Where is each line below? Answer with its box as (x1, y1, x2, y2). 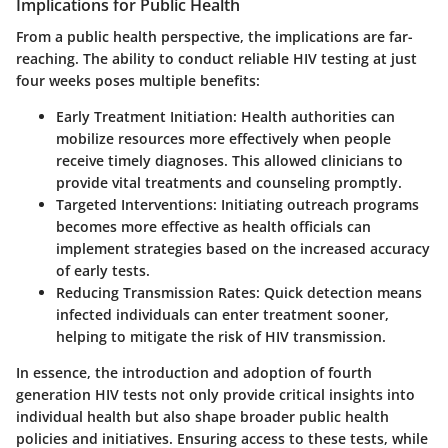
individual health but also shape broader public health (16, 406, 389, 426)
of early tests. (56, 260, 150, 280)
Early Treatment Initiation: (56, 106, 237, 126)
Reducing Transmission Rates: (56, 282, 260, 302)
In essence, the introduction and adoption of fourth (16, 362, 372, 382)
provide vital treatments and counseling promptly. (56, 172, 402, 192)
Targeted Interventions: (56, 194, 217, 214)
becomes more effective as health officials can (56, 216, 371, 236)
